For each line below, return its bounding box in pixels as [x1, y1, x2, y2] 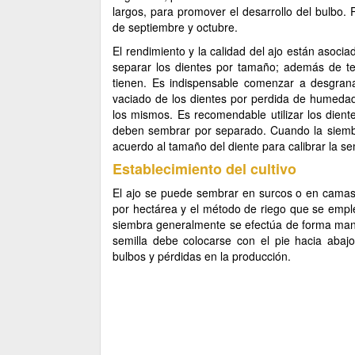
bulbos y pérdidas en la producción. [113, 248, 291, 264]
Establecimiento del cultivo [113, 158, 296, 179]
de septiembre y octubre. [113, 19, 238, 35]
